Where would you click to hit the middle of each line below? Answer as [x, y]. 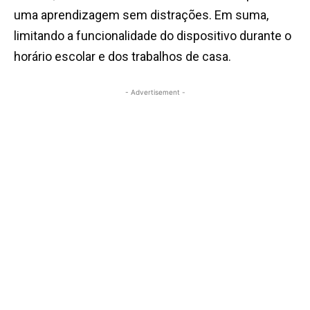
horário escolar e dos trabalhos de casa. [122, 57]
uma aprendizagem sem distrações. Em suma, [141, 15]
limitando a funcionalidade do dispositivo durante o [153, 36]
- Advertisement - [155, 92]
